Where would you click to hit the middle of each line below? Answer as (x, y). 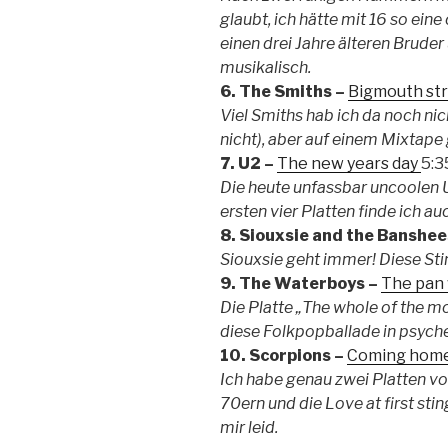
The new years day (349, 163)
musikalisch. (265, 67)
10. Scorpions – (283, 355)
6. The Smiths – (284, 91)
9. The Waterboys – (300, 283)
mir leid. (249, 427)
